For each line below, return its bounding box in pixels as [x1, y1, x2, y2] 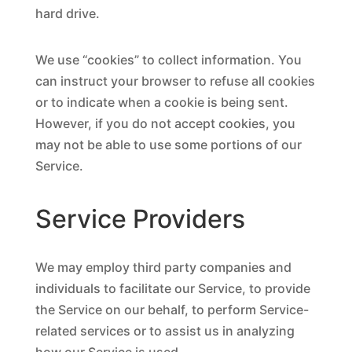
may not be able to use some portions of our [35, 137, 302, 152]
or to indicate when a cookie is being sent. [35, 94, 288, 110]
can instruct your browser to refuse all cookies [35, 73, 315, 89]
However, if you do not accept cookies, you [35, 115, 295, 131]
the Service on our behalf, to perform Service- [35, 302, 309, 317]
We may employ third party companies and [35, 259, 291, 275]
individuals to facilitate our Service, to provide [35, 280, 310, 296]
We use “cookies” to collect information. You [35, 52, 302, 68]
